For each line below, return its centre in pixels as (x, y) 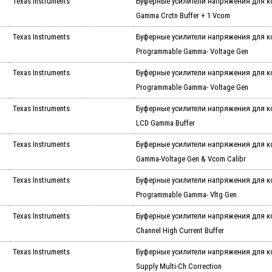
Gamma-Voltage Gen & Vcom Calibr (191, 159)
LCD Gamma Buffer (165, 123)
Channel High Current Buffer (180, 231)
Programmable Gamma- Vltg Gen (186, 195)
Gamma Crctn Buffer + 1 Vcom (183, 16)
